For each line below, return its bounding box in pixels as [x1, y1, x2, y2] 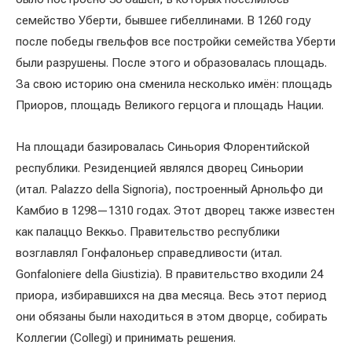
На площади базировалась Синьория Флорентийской [16, 140, 310, 154]
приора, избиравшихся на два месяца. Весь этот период [16, 288, 327, 302]
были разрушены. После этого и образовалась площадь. [16, 56, 327, 70]
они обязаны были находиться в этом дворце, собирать [16, 310, 328, 324]
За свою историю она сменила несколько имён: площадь [16, 77, 332, 91]
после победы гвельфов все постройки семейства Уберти [16, 35, 335, 49]
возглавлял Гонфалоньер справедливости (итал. [16, 246, 282, 260]
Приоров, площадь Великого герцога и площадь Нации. [16, 98, 324, 112]
